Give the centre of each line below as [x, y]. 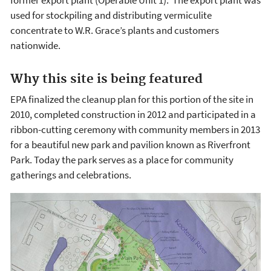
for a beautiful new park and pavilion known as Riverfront [130, 145]
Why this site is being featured [106, 79]
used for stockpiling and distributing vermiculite [111, 15]
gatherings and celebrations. [71, 175]
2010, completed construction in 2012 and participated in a [133, 115]
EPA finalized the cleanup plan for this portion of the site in [132, 100]
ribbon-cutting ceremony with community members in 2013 [135, 130]
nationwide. [36, 45]
